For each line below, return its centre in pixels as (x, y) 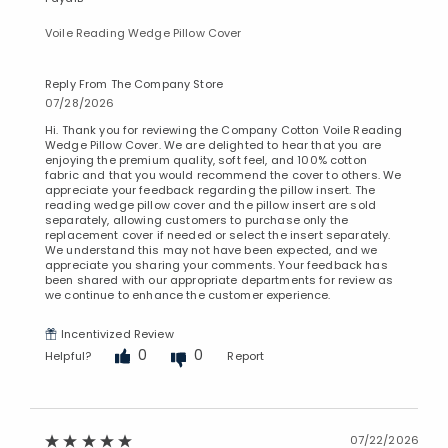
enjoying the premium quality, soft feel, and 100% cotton (206, 159)
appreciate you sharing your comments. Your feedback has (216, 264)
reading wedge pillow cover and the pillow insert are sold (210, 204)
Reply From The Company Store (134, 83)
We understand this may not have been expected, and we (211, 249)
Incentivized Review (117, 333)
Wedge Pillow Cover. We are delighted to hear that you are (213, 144)
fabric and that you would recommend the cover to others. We (223, 174)
